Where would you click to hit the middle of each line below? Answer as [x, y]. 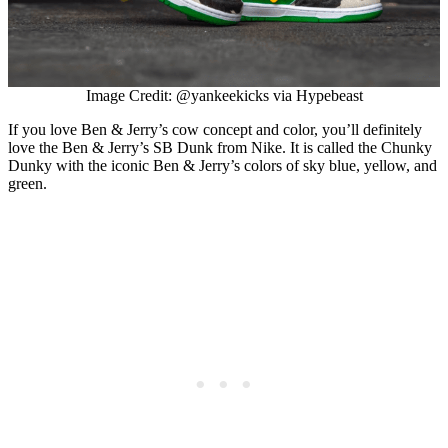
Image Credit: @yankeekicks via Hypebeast [224, 96]
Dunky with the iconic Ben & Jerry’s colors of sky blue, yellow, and [222, 166]
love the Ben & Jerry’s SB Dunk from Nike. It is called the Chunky [220, 148]
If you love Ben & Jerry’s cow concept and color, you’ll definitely [215, 130]
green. [27, 184]
